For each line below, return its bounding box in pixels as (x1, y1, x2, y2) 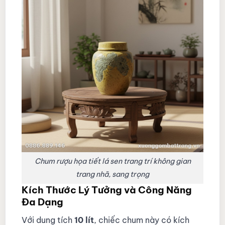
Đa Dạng (21, 196, 63, 208)
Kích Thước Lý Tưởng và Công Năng (21, 184, 192, 196)
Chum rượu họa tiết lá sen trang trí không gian (34, 157, 191, 166)
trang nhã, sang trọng (76, 170, 149, 179)
